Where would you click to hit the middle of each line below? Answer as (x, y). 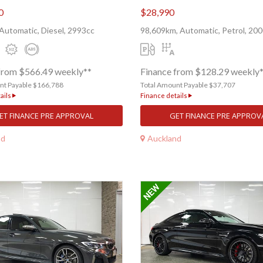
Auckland (164, 138)
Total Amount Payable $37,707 (188, 85)
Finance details (164, 96)
